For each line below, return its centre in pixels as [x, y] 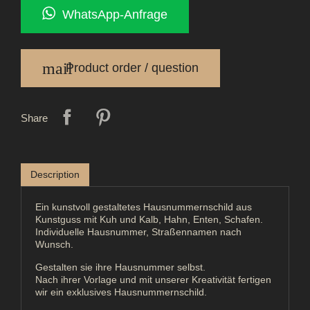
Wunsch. [54, 244]
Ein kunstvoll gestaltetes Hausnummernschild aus [144, 207]
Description [55, 174]
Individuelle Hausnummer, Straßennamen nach [138, 231]
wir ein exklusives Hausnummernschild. [121, 292]
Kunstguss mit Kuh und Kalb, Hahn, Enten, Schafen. [149, 219]
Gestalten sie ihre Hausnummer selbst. [120, 267]
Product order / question [129, 67]
